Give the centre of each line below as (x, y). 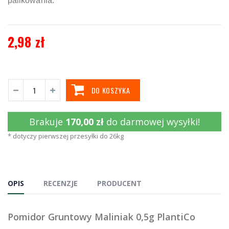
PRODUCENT (119, 183)
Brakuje (47, 121)
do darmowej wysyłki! (153, 121)
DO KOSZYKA (111, 90)
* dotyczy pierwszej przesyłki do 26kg (66, 136)
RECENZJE (61, 183)
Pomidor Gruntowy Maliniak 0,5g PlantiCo (101, 216)
